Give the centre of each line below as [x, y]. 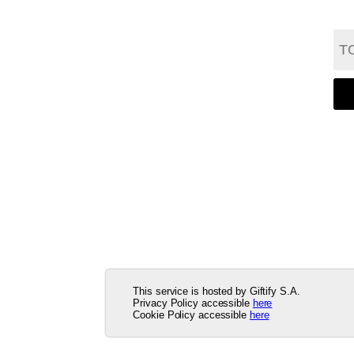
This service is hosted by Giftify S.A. [217, 291]
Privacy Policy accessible [193, 303]
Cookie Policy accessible [191, 315]
